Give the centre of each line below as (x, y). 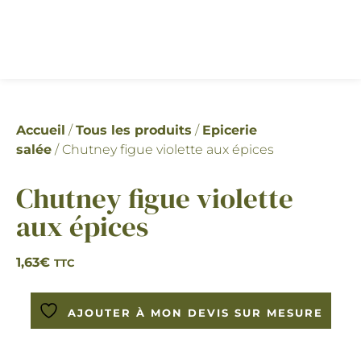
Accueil (41, 130)
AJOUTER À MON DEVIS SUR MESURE (195, 312)
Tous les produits (134, 130)
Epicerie (230, 130)
